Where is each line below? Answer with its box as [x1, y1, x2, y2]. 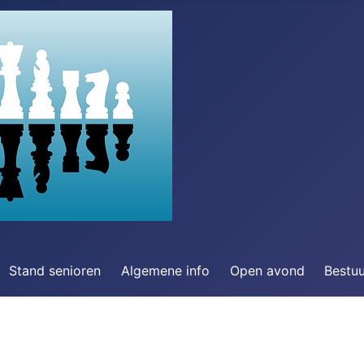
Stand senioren [8, 262, 101, 279]
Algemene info [120, 262, 210, 279]
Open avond [229, 262, 305, 279]
